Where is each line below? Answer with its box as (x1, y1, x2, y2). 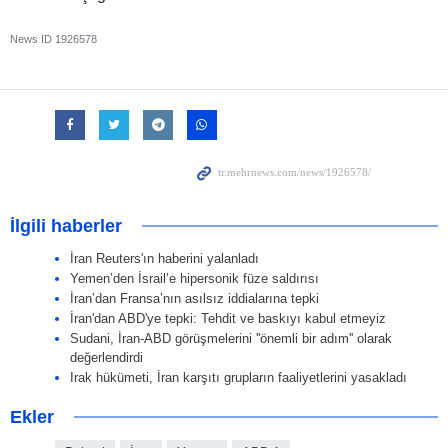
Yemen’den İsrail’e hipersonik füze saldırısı (70, 270, 319, 286)
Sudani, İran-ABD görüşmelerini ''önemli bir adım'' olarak (70, 330, 392, 346)
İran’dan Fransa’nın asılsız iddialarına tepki (70, 290, 319, 306)
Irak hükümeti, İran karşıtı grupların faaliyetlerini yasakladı (70, 369, 407, 385)
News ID (10, 32, 55, 45)
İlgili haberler (10, 215, 122, 236)
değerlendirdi (70, 349, 143, 365)
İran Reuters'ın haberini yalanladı (70, 250, 259, 266)
